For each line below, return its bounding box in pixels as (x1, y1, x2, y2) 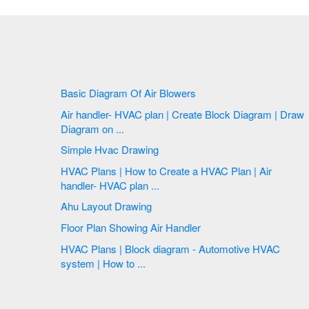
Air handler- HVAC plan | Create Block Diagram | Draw (61, 106, 280, 121)
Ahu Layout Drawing (114, 199, 154, 214)
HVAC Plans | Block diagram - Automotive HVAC (61, 241, 280, 256)
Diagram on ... (61, 121, 124, 136)
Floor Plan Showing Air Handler (61, 219, 201, 235)
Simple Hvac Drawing (121, 142, 161, 157)
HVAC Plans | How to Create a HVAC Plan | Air (61, 163, 272, 178)
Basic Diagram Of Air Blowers (159, 86, 199, 100)
